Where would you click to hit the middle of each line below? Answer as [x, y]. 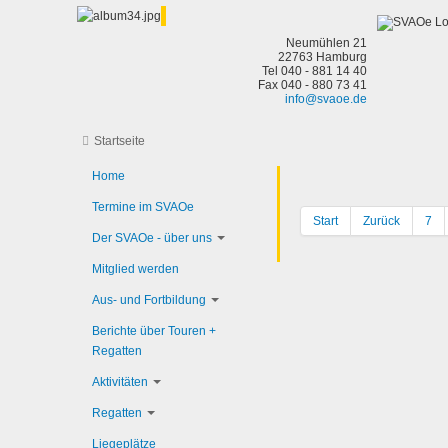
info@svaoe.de [326, 99]
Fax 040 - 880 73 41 [312, 85]
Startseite [119, 141]
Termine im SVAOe [143, 207]
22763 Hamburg [322, 57]
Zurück [381, 221]
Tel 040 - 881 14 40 [314, 71]
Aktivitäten [120, 382]
